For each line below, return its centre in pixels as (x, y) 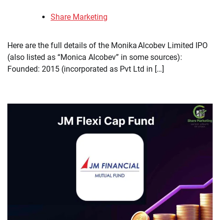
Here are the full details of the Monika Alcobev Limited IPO (108, 45)
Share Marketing (79, 17)
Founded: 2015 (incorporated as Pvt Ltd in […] (86, 69)
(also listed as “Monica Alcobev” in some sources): (95, 57)
